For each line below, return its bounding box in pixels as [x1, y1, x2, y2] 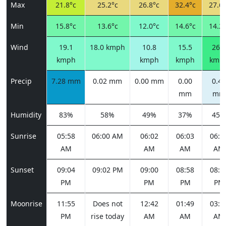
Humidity [11, 110, 41, 120]
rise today [91, 211, 124, 221]
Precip [11, 76, 32, 86]
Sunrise [11, 131, 36, 141]
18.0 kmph [90, 42, 125, 52]
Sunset [11, 165, 34, 175]
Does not [92, 199, 123, 208]
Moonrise [11, 199, 42, 208]
